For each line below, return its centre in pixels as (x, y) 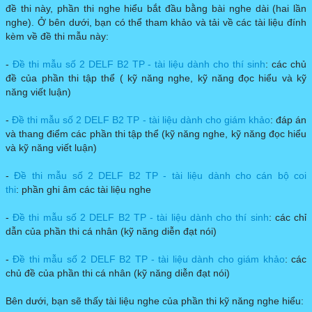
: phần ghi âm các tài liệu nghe (84, 190)
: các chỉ (288, 218)
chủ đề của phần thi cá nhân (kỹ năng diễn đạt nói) (118, 273)
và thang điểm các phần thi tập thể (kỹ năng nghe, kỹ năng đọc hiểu (156, 134)
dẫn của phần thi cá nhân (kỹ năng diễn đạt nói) (111, 232)
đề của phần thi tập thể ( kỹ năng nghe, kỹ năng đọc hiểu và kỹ (156, 78)
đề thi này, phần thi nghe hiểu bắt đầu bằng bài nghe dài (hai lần (156, 9)
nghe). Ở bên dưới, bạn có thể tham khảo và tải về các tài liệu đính (156, 23)
